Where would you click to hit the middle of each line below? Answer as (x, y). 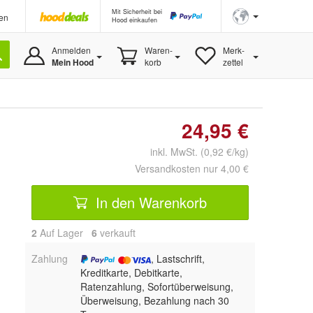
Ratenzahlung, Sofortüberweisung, (156, 286)
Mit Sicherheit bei (137, 12)
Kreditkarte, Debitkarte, (131, 272)
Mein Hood (72, 62)
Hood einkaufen (134, 20)
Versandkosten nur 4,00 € (192, 168)
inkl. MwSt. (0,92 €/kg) (194, 152)
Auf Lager (64, 233)
